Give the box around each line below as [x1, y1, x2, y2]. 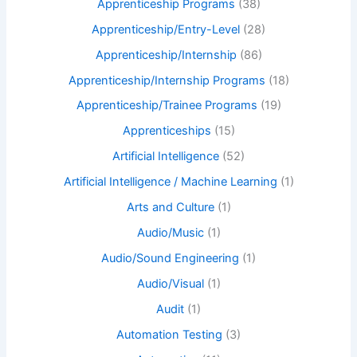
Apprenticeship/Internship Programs [68, 73, 265, 88]
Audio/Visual [136, 277, 204, 292]
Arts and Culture [126, 200, 214, 215]
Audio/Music [136, 226, 204, 241]
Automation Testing [116, 327, 222, 342]
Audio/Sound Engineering [101, 251, 239, 266]
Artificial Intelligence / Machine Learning [63, 175, 277, 190]
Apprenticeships [122, 124, 211, 139]
